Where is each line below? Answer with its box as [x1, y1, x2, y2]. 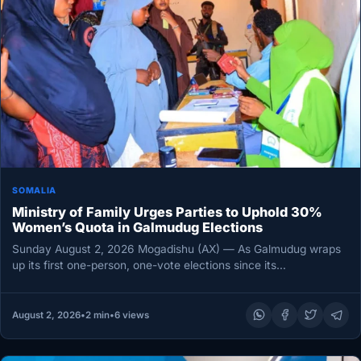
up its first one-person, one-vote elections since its [12, 258, 277, 272]
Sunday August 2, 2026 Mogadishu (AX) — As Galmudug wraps [12, 242, 342, 255]
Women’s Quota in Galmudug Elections [12, 219, 263, 236]
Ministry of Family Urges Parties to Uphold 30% [12, 204, 323, 221]
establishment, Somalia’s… [12, 274, 151, 288]
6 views [114, 309, 149, 321]
